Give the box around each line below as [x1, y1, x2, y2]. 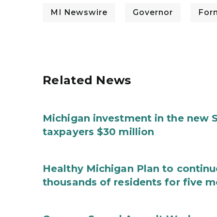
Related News [43, 73, 131, 87]
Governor [133, 8, 173, 17]
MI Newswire [50, 8, 108, 17]
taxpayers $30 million [43, 126, 155, 138]
